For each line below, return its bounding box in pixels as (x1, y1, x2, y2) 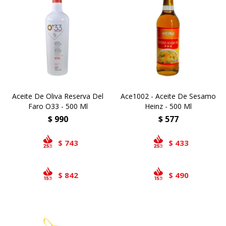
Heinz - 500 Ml (145, 101, 192, 111)
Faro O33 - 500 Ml (28, 101, 88, 111)
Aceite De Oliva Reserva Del (12, 91, 103, 101)
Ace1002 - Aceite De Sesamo (121, 91, 216, 101)
